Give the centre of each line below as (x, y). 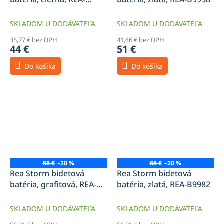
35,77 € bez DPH (34, 40)
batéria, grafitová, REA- (53, 184)
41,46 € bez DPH (141, 40)
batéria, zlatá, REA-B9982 (164, 184)
